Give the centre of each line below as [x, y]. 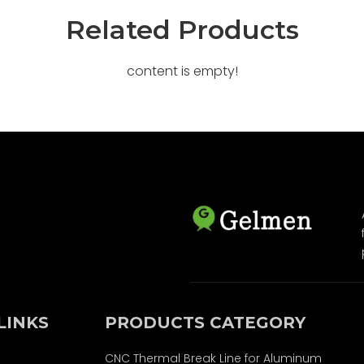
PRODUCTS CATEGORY [205, 323]
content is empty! [182, 71]
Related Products [182, 30]
